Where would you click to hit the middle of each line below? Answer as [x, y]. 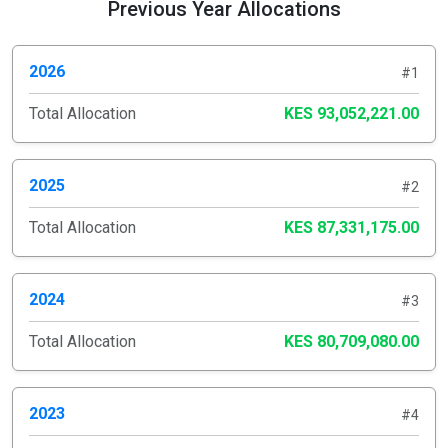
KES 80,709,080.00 [351, 341]
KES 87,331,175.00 [351, 227]
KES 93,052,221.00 [351, 113]
